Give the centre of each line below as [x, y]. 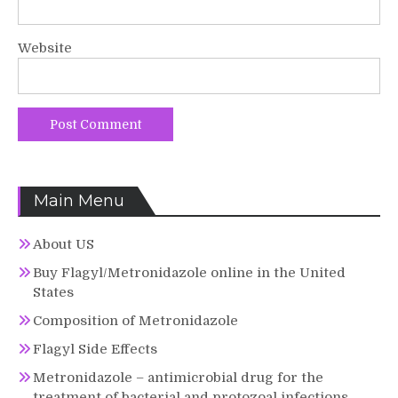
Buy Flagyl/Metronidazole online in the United [189, 272]
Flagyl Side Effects [95, 349]
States [53, 292]
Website [45, 48]
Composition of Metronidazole [135, 320]
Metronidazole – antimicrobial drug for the [178, 377]
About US [64, 244]
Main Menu [79, 200]
